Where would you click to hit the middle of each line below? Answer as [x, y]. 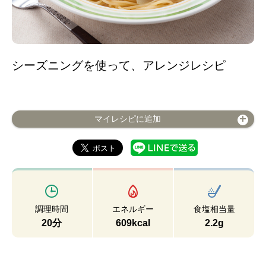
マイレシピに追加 [128, 119]
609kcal [133, 223]
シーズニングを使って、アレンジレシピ [119, 65]
